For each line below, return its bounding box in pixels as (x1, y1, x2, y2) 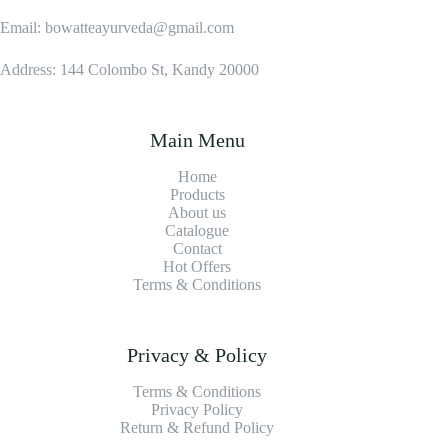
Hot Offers (163, 258, 232, 276)
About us (168, 204, 227, 222)
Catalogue (165, 222, 230, 240)
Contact (172, 240, 222, 258)
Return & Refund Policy (120, 419, 275, 437)
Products (169, 186, 225, 204)
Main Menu (149, 129, 245, 152)
